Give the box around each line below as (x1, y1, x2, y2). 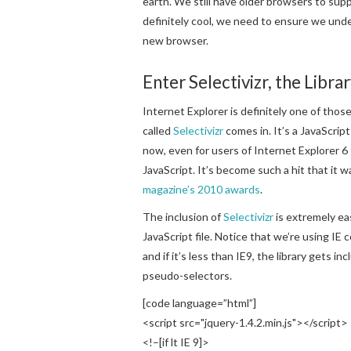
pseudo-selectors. (143, 268, 232, 282)
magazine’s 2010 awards (143, 182, 260, 196)
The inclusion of (143, 209, 223, 223)
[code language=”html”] (143, 295, 256, 309)
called (143, 123, 173, 137)
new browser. (143, 33, 208, 47)
